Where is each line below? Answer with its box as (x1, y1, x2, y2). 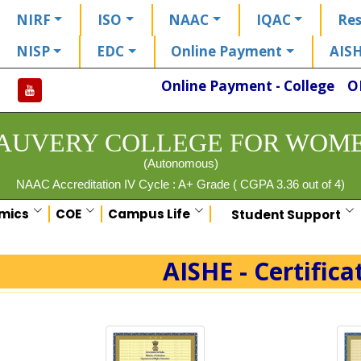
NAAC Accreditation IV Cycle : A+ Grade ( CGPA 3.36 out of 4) (16, 176, 345, 191)
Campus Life (107, 205, 190, 223)
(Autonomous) (143, 156, 218, 170)
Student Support (231, 205, 342, 223)
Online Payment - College (161, 76, 335, 95)
